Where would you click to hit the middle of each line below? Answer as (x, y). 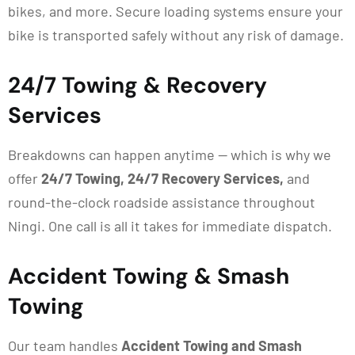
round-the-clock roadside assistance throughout (162, 202)
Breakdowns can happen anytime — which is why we (170, 155)
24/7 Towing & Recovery (137, 85)
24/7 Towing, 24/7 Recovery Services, (162, 178)
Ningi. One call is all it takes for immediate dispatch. (170, 226)
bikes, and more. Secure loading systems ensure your (176, 11)
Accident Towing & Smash (149, 276)
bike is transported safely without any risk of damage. (176, 35)
